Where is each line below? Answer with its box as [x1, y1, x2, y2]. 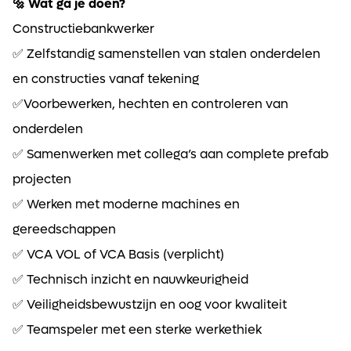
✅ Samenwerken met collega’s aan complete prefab [13, 145, 328, 162]
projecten [13, 170, 71, 187]
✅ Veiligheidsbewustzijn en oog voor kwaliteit [13, 295, 287, 313]
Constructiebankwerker [13, 20, 154, 37]
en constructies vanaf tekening [13, 70, 199, 87]
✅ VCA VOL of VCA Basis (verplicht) [13, 245, 224, 262]
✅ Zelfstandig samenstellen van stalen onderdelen [13, 45, 320, 62]
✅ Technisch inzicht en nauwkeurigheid [13, 270, 248, 288]
